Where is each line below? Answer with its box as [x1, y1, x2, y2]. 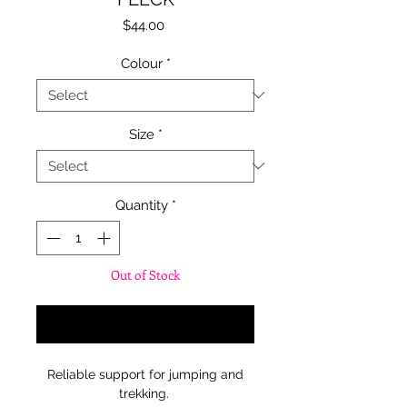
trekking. [118, 386, 173, 402]
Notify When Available [74, 316, 216, 333]
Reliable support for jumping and [47, 367, 243, 382]
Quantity [114, 196, 168, 213]
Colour [120, 55, 163, 72]
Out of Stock [111, 266, 180, 284]
